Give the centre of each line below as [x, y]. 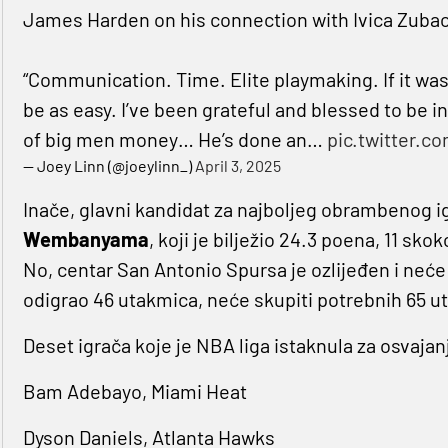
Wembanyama [85, 239]
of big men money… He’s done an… [174, 139]
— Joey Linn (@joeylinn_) [108, 166]
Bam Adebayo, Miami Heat [134, 391]
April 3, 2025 [237, 166]
